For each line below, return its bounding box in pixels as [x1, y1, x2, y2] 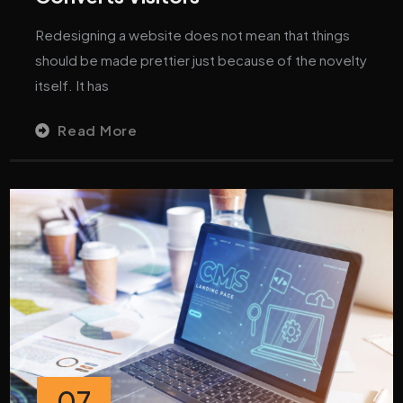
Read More [58, 121, 138, 139]
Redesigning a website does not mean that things [35, 26, 351, 44]
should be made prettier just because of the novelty [35, 51, 368, 69]
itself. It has [35, 76, 110, 94]
